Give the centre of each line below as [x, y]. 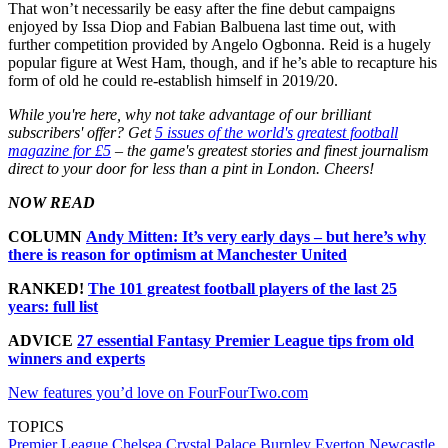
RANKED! [48, 289]
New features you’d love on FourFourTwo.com [158, 393]
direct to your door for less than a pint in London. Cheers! [191, 169]
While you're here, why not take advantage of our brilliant [189, 115]
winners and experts [76, 359]
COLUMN [47, 237]
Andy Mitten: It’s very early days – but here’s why [256, 237]
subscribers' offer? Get [81, 133]
